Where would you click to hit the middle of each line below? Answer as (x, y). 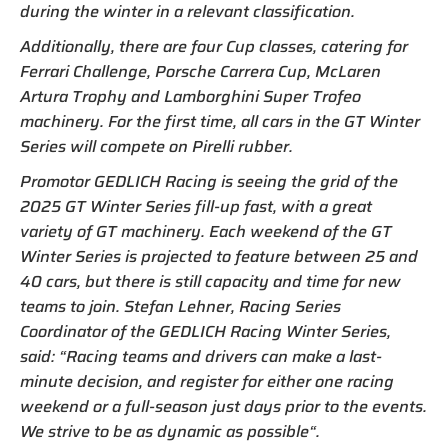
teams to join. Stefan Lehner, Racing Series (180, 307)
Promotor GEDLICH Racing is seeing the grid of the (209, 182)
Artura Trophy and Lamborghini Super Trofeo (190, 97)
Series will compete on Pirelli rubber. (156, 147)
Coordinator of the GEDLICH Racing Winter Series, (205, 332)
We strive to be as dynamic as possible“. (170, 432)
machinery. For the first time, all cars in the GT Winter (220, 122)
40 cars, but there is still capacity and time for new (210, 282)
